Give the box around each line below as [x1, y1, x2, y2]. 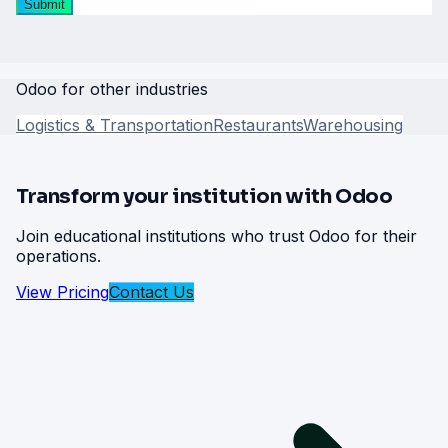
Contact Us [109, 282, 194, 303]
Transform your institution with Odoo [16, 183, 393, 209]
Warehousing [303, 115, 403, 136]
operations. [16, 246, 101, 267]
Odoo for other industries [16, 79, 208, 100]
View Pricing [16, 282, 109, 303]
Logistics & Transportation [16, 115, 213, 136]
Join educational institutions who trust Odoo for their [16, 226, 417, 247]
